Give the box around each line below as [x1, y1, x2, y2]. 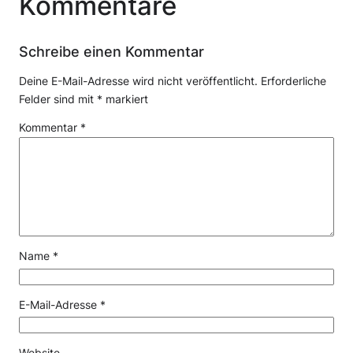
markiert [102, 92, 148, 106]
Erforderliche [261, 74, 326, 87]
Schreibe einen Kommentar [19, 42, 204, 60]
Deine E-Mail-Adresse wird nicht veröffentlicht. [19, 74, 258, 87]
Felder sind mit [19, 92, 97, 106]
